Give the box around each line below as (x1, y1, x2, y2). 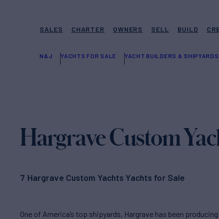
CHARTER (71, 25, 105, 33)
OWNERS (113, 25, 143, 33)
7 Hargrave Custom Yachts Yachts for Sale (20, 172, 185, 183)
